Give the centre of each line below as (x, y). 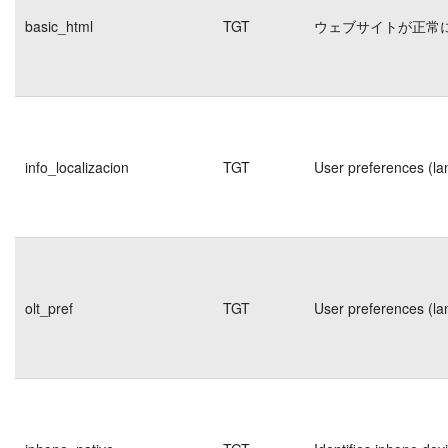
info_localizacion (77, 166)
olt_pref (49, 307)
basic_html (59, 25)
